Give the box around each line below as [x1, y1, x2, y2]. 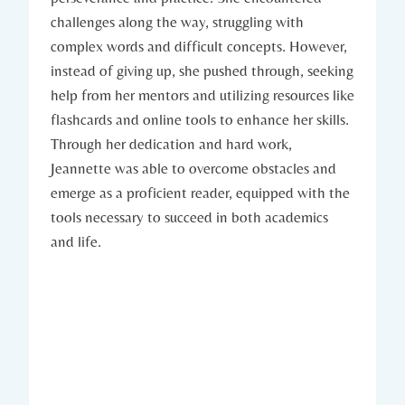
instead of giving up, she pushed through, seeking [51, 61, 353, 80]
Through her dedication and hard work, [51, 134, 292, 153]
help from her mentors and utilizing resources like [51, 85, 354, 104]
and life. [51, 231, 101, 250]
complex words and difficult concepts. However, [51, 36, 347, 55]
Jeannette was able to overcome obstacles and [51, 158, 336, 177]
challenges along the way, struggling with [51, 12, 304, 31]
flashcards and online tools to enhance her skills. [51, 109, 349, 128]
